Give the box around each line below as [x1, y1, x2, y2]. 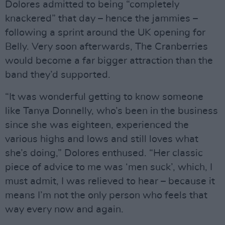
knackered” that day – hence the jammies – [5, 13, 198, 24]
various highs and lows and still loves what [5, 134, 198, 144]
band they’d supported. [5, 69, 110, 80]
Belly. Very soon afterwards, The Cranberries [5, 41, 208, 52]
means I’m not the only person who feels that [5, 190, 207, 200]
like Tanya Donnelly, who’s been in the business [5, 105, 218, 116]
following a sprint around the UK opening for [5, 27, 205, 38]
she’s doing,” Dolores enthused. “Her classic [5, 148, 203, 158]
